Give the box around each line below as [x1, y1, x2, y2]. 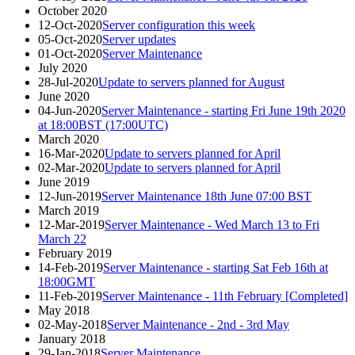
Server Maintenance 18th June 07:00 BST [101, 189, 311, 203]
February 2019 [38, 246, 112, 260]
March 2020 [38, 132, 99, 146]
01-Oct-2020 [38, 46, 102, 60]
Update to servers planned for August [98, 74, 284, 89]
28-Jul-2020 [38, 74, 98, 89]
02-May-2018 [38, 317, 107, 331]
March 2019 [38, 203, 99, 217]
